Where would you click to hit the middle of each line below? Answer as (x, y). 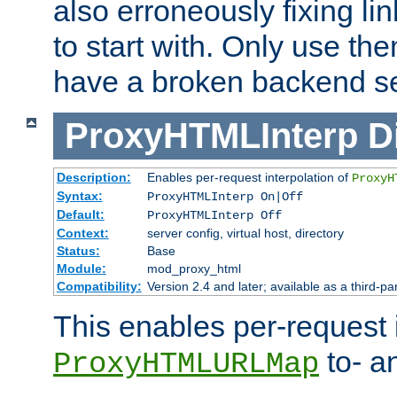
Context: (82, 233)
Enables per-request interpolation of (249, 177)
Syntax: (79, 195)
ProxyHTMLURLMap (186, 364)
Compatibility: (99, 286)
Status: (78, 250)
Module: (81, 268)
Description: (93, 177)
